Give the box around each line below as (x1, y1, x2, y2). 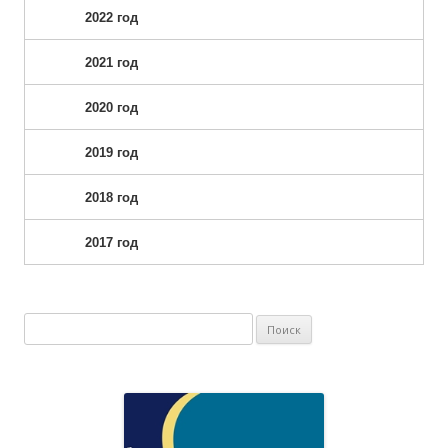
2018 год (85, 190, 138, 206)
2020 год (85, 100, 138, 116)
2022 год (85, 10, 138, 26)
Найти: (24, 316, 67, 335)
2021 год (85, 55, 138, 71)
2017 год (85, 235, 138, 251)
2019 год (85, 145, 138, 161)
